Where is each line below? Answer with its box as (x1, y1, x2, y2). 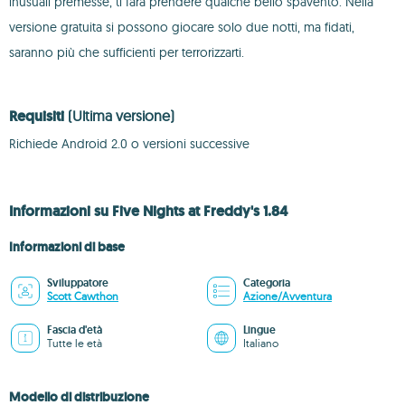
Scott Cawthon (47, 289, 118, 303)
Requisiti (9, 107, 68, 126)
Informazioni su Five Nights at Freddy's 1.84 (9, 202, 287, 221)
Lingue (243, 323, 276, 337)
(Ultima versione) (68, 107, 174, 125)
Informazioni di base (9, 239, 125, 255)
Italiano (243, 336, 278, 350)
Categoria (243, 276, 290, 290)
